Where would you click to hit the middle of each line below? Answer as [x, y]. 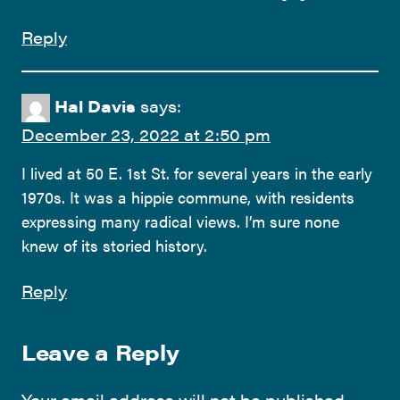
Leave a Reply [100, 351]
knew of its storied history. [114, 245]
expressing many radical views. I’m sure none [180, 221]
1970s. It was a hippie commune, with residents [188, 196]
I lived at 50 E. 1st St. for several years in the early [197, 172]
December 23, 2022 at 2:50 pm [146, 134]
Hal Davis [95, 105]
